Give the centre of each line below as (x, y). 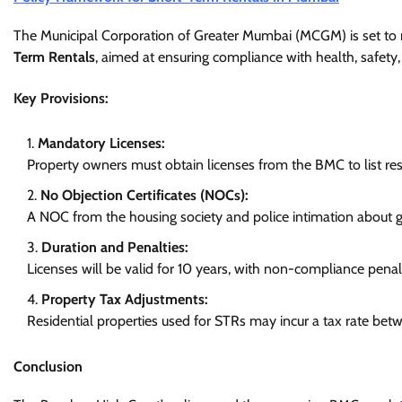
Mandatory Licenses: (101, 143)
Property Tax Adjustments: (125, 299)
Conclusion (48, 366)
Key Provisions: (61, 98)
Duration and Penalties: (115, 247)
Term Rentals (54, 57)
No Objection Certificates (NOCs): (144, 195)
